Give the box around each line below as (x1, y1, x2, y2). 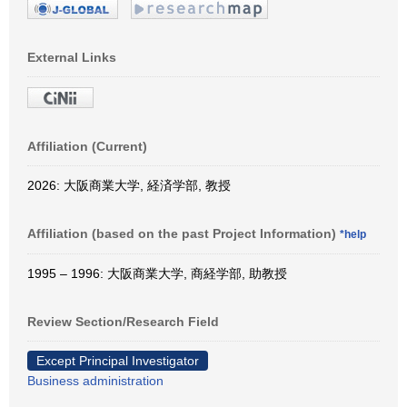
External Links (27, 49, 116, 65)
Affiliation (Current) (27, 138, 147, 154)
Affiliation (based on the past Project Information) (27, 225, 340, 241)
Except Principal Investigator (36, 352, 199, 368)
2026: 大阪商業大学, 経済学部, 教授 (27, 177, 231, 193)
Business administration (27, 372, 164, 388)
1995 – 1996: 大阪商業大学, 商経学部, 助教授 (27, 265, 287, 281)
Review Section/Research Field (27, 313, 219, 329)
